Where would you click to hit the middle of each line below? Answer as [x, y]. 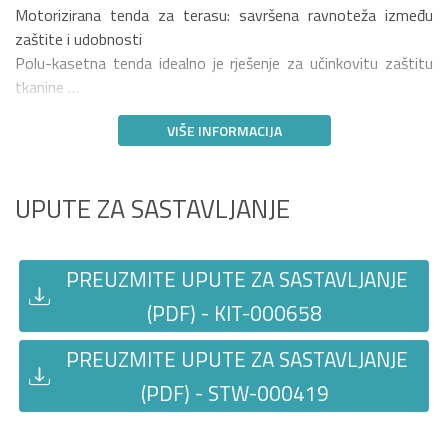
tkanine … [47, 87]
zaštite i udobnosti [78, 39]
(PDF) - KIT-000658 [234, 313]
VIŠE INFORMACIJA [224, 131]
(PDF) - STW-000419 [234, 393]
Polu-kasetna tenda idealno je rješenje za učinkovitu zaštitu [224, 63]
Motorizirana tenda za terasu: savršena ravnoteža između [224, 15]
